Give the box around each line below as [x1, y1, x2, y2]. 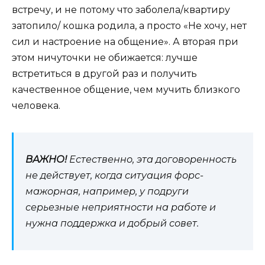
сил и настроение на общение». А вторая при [12, 36, 238, 48]
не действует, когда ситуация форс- [25, 170, 203, 182]
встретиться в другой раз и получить [12, 68, 197, 80]
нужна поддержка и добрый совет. [25, 218, 199, 230]
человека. [12, 100, 60, 112]
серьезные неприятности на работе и [25, 202, 216, 214]
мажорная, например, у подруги [25, 186, 189, 198]
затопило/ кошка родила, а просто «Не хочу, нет [12, 20, 247, 32]
